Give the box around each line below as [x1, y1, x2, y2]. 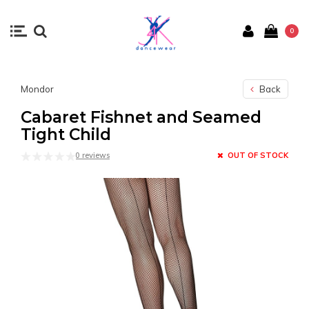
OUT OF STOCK [226, 150, 288, 160]
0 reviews [75, 150, 110, 160]
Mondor [21, 83, 54, 94]
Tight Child [21, 125, 111, 144]
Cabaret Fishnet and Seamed [21, 108, 261, 127]
